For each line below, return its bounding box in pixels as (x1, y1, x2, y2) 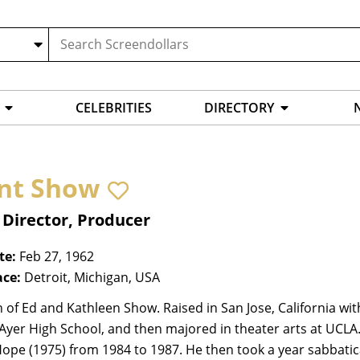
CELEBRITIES (76, 99, 152, 117)
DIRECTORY (204, 99, 274, 117)
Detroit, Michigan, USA (24, 268, 160, 287)
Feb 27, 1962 (19, 247, 94, 266)
